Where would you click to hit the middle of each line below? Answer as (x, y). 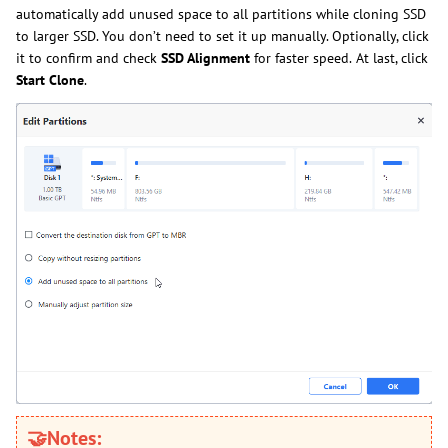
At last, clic (388, 57)
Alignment (220, 57)
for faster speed (301, 57)
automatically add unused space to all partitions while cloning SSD (221, 13)
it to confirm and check (86, 57)
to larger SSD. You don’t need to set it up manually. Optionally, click (222, 35)
